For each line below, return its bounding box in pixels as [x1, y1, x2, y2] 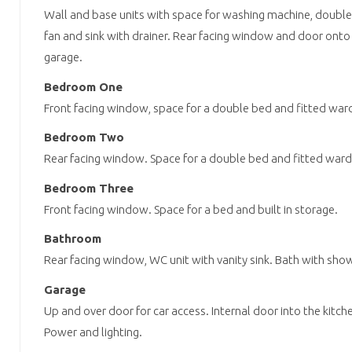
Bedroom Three [44, 181, 134, 195]
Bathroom [44, 232, 101, 246]
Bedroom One [44, 79, 123, 93]
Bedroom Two [44, 130, 124, 145]
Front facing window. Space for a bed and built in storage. [44, 202, 338, 216]
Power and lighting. [44, 324, 142, 339]
